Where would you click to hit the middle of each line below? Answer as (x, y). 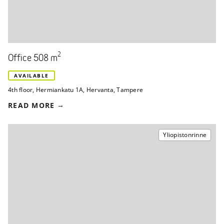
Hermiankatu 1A (59, 90)
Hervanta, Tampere (114, 90)
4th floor (20, 90)
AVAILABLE (31, 75)
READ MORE (31, 105)
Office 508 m (33, 58)
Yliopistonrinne (185, 135)
